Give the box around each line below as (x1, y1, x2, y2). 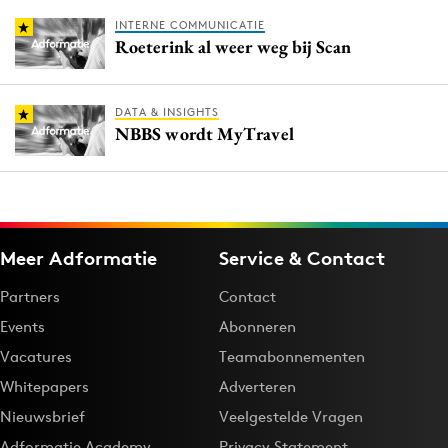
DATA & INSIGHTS (115, 105, 219, 120)
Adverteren (219, 377, 296, 397)
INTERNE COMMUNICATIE (115, 18, 265, 33)
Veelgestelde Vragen (219, 407, 363, 427)
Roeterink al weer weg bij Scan (115, 35, 351, 59)
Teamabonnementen (219, 347, 365, 367)
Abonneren (219, 317, 296, 337)
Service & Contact (219, 246, 385, 271)
